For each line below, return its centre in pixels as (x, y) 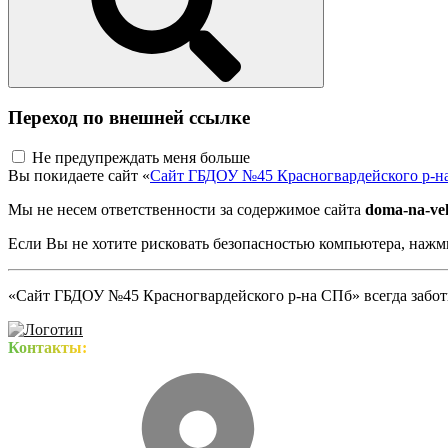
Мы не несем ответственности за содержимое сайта (186, 210)
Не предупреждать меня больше (141, 158)
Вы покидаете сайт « (79, 176)
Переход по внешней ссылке (129, 117)
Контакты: (47, 348)
